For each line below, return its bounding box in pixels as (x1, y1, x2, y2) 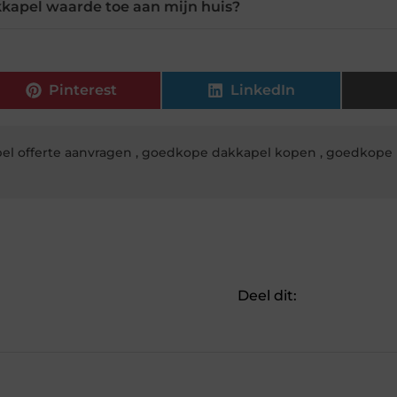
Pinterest (49, 81, 118, 98)
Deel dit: (237, 286, 297, 304)
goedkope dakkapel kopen (141, 144, 316, 160)
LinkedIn (230, 81, 296, 98)
